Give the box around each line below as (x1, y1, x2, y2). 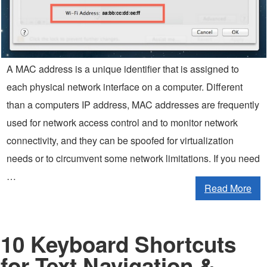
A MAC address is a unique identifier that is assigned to (7, 61, 239, 76)
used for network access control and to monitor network (7, 115, 238, 129)
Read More (204, 181, 252, 195)
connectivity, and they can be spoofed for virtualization (7, 133, 234, 147)
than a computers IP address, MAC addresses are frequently (7, 97, 259, 111)
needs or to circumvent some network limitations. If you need (7, 151, 260, 165)
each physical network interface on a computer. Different (7, 79, 243, 94)
